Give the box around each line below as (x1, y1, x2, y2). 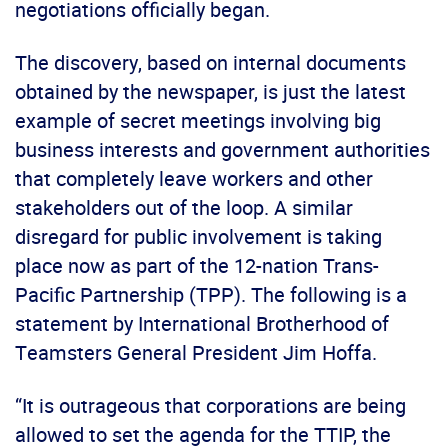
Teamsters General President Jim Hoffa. (15, 339, 377, 367)
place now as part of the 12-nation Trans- (15, 252, 379, 280)
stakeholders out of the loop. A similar (15, 194, 353, 222)
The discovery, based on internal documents (15, 49, 406, 77)
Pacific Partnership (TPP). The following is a (15, 281, 407, 309)
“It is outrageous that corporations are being (15, 392, 406, 420)
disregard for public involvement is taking (15, 223, 382, 251)
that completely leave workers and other (15, 165, 373, 193)
